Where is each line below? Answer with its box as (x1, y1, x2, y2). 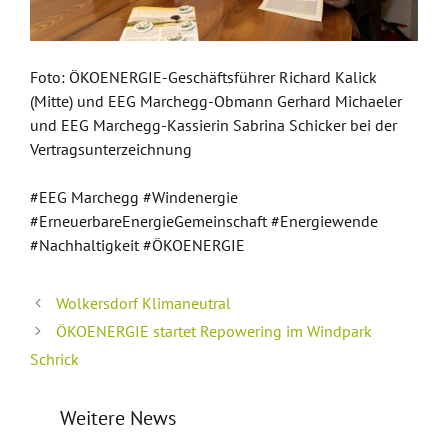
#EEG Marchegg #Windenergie (30, 186, 238, 207)
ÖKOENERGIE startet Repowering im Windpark (55, 320, 372, 341)
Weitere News (60, 404, 176, 431)
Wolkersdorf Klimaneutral (55, 292, 231, 313)
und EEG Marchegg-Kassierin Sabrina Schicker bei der (30, 114, 397, 135)
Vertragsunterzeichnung (30, 138, 192, 159)
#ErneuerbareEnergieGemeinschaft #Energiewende (30, 210, 378, 231)
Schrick (30, 348, 79, 369)
